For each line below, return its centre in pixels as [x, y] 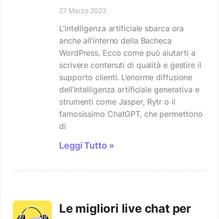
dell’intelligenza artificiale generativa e [129, 89]
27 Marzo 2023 [83, 11]
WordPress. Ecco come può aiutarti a [127, 53]
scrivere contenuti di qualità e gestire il [130, 65]
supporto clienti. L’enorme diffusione [126, 77]
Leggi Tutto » [87, 145]
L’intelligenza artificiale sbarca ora [122, 28]
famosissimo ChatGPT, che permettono [131, 114]
